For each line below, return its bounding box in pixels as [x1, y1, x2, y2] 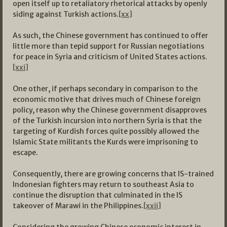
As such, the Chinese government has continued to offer [13, 31, 208, 41]
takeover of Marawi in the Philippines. [13, 201, 143, 211]
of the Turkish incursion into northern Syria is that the [13, 116, 202, 126]
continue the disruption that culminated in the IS [13, 191, 182, 200]
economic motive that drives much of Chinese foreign [13, 95, 201, 104]
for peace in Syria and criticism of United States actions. [13, 52, 207, 62]
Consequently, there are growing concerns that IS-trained [13, 169, 214, 179]
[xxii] [143, 201, 161, 211]
